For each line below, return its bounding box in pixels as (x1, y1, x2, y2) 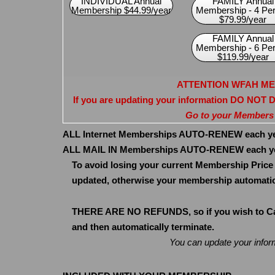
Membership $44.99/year (71, 4, 171, 15)
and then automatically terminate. (72, 221, 214, 232)
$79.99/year (219, 14, 267, 25)
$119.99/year (217, 51, 269, 62)
